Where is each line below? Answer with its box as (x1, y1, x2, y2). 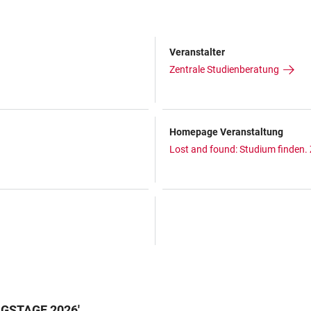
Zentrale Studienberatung (169, 63, 279, 75)
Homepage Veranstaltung (169, 126, 283, 137)
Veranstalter (169, 46, 225, 58)
